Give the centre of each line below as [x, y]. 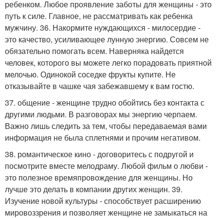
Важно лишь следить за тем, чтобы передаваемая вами [106, 126]
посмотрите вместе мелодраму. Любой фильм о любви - [106, 165]
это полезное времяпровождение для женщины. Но [99, 177]
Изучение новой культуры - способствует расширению [103, 200]
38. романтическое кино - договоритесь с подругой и [99, 154]
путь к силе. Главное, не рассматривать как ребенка [99, 16]
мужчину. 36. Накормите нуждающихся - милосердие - [103, 27]
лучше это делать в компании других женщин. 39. [94, 189]
